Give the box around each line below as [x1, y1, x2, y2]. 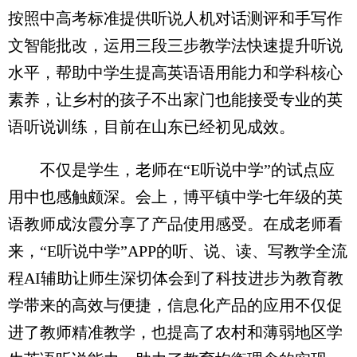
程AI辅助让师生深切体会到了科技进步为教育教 [8, 269, 343, 288]
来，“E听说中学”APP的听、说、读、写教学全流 [8, 242, 347, 261]
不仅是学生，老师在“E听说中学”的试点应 [8, 161, 335, 179]
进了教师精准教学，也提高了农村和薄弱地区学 [8, 324, 343, 342]
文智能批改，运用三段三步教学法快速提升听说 [8, 37, 343, 55]
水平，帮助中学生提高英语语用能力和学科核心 [8, 64, 343, 82]
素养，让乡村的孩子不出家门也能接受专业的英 [8, 91, 343, 109]
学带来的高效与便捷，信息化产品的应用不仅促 [8, 296, 343, 315]
